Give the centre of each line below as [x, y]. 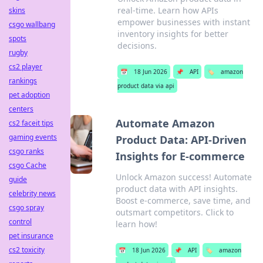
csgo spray [26, 208]
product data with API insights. [176, 189]
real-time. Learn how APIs [168, 10]
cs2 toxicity [27, 250]
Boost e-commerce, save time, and [183, 200]
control [20, 222]
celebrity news [32, 193]
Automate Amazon [165, 123]
